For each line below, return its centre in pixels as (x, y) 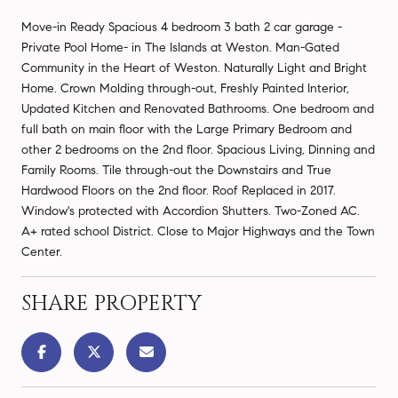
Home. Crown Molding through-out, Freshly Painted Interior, (185, 88)
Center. (42, 251)
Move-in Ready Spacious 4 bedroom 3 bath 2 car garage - (182, 27)
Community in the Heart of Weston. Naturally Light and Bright (194, 68)
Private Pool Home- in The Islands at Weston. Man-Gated (180, 47)
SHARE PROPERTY (111, 303)
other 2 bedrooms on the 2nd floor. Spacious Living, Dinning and (198, 149)
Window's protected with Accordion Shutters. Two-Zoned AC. (191, 211)
